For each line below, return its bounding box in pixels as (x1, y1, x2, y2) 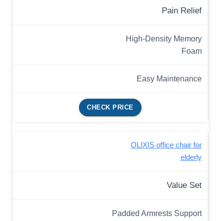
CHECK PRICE (87, 104, 134, 111)
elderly (181, 153, 202, 162)
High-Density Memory (126, 34, 202, 43)
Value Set (167, 181, 202, 190)
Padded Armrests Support (112, 209, 202, 218)
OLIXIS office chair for (131, 141, 202, 149)
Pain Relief (162, 6, 202, 16)
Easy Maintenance (137, 74, 202, 83)
